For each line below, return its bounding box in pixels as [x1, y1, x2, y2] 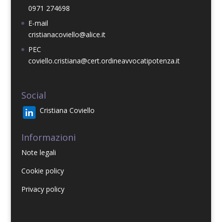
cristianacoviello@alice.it [28, 30, 106, 40]
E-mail [28, 18, 48, 28]
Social [21, 89, 46, 101]
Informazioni [21, 131, 76, 144]
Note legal [21, 148, 55, 158]
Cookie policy [21, 166, 64, 176]
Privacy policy [21, 184, 64, 194]
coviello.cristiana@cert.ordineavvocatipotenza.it [28, 56, 180, 66]
